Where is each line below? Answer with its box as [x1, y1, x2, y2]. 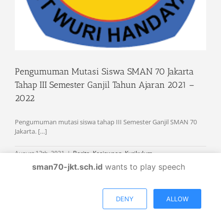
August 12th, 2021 [15, 149, 65, 158]
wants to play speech [103, 162, 185, 172]
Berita [73, 149, 90, 158]
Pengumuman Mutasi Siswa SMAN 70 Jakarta [15, 66, 194, 77]
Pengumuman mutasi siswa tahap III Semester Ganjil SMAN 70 [15, 117, 197, 127]
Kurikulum [125, 149, 152, 158]
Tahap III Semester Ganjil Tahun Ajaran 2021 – [15, 79, 194, 91]
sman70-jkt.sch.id [32, 162, 103, 172]
